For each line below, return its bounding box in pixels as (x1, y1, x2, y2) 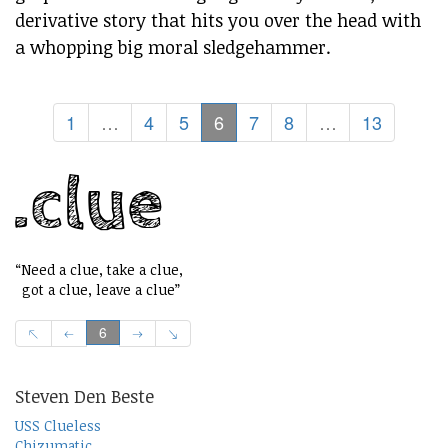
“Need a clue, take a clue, (15, 260, 183, 280)
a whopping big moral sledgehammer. (15, 35, 331, 60)
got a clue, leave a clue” (15, 280, 180, 300)
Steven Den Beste (15, 383, 154, 408)
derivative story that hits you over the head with (15, 8, 421, 33)
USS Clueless (15, 415, 101, 435)
